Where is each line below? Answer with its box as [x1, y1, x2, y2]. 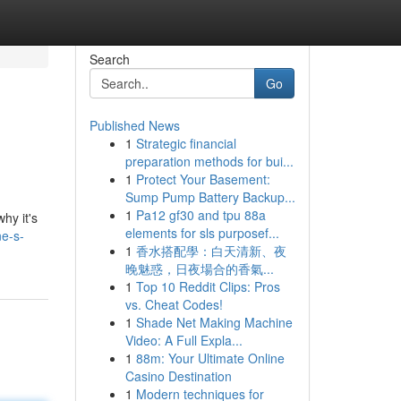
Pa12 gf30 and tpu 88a [135, 206, 266, 224]
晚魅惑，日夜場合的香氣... [124, 260, 274, 277]
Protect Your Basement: [135, 170, 270, 188]
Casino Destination [124, 367, 232, 385]
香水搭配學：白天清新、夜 [135, 242, 286, 260]
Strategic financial [135, 134, 236, 152]
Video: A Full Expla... [124, 331, 243, 349]
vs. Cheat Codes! [124, 295, 223, 313]
